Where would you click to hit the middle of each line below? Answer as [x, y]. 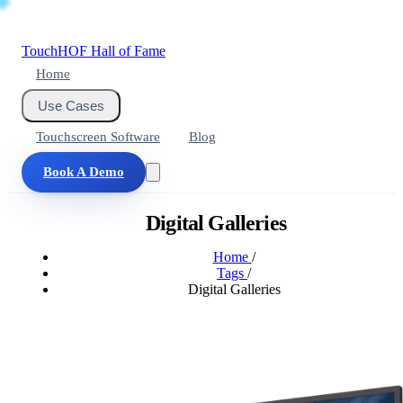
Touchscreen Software [98, 137]
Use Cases [71, 106]
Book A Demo [84, 172]
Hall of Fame [128, 51]
